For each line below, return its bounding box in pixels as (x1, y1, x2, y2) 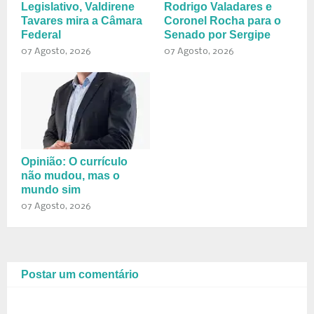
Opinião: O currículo (21, 156, 128, 168)
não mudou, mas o (21, 170, 120, 182)
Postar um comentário (21, 268, 139, 281)
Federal (21, 29, 61, 41)
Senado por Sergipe (164, 29, 271, 41)
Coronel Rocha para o (164, 15, 281, 27)
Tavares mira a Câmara (21, 15, 142, 27)
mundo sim (21, 184, 81, 196)
